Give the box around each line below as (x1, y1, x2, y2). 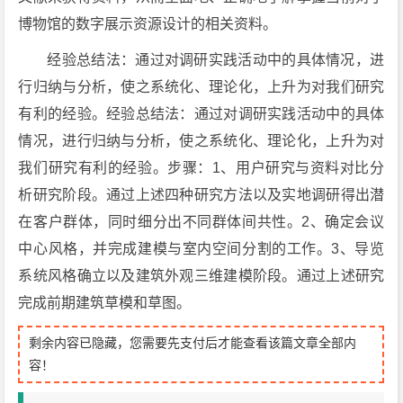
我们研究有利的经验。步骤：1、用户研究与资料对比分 (18, 160, 385, 175)
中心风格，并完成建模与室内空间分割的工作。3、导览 (18, 241, 385, 256)
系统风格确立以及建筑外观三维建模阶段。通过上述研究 (18, 268, 385, 283)
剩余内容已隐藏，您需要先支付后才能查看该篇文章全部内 (29, 336, 357, 350)
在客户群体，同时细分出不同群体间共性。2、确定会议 (18, 214, 385, 229)
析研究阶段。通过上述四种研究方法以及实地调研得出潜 (18, 187, 385, 202)
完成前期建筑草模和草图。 (18, 295, 192, 310)
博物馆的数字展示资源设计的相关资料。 (18, 16, 278, 31)
